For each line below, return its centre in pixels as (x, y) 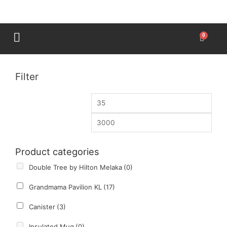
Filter (27, 77)
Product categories (57, 152)
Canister (42, 207)
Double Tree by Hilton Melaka (75, 167)
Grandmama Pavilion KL (65, 187)
